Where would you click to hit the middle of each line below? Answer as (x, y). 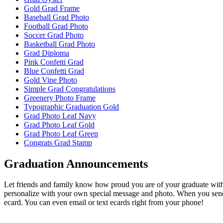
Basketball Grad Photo (59, 44)
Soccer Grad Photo (54, 35)
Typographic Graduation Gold (71, 107)
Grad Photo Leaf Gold (59, 124)
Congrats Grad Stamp (58, 142)
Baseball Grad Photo (56, 17)
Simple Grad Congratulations (70, 89)
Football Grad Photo (56, 26)
